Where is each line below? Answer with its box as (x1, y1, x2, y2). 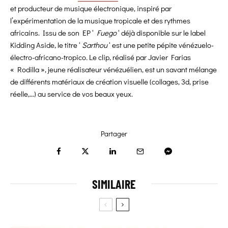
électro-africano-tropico (10, 52, 86, 63)
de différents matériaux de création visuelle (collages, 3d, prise (10, 76, 209, 87)
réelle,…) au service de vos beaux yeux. (10, 89, 133, 99)
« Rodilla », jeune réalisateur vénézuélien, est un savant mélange (10, 64, 217, 75)
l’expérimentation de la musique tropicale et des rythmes (10, 15, 190, 26)
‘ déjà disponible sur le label (117, 27, 206, 38)
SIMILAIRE (92, 177, 136, 192)
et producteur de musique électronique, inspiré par (10, 3, 172, 14)
